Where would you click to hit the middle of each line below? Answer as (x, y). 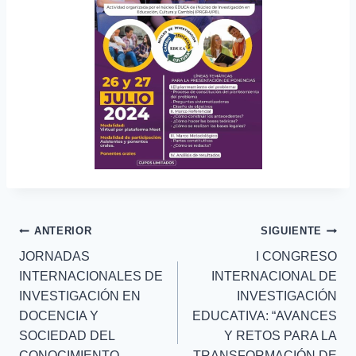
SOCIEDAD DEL (67, 336)
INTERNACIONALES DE (91, 277)
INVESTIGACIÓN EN (80, 296)
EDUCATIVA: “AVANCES (265, 316)
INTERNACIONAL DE (274, 277)
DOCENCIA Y (59, 316)
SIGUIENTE (291, 231)
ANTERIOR (63, 231)
